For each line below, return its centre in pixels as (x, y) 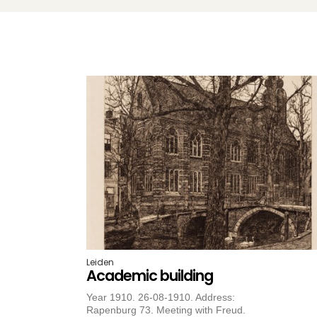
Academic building (150, 275)
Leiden (100, 262)
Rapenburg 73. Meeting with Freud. (166, 310)
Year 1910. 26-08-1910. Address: (161, 297)
